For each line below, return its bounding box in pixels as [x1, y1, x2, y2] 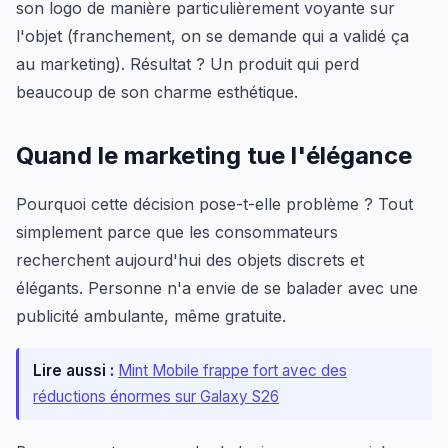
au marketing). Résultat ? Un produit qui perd [16, 54, 359, 75]
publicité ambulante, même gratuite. [16, 306, 286, 327]
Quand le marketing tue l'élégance [16, 141, 412, 171]
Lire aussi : [33, 361, 114, 381]
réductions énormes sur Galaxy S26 [33, 387, 279, 407]
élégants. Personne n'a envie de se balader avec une [16, 278, 418, 299]
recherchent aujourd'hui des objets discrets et [16, 250, 364, 271]
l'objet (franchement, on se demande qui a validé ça [16, 26, 409, 47]
